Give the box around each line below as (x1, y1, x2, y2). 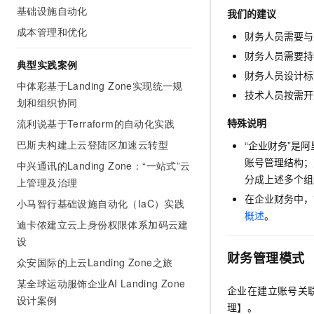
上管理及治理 (17, 175, 78, 189)
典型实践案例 (17, 57, 78, 71)
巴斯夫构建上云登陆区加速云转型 (17, 137, 168, 151)
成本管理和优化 (17, 25, 88, 39)
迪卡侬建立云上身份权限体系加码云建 (17, 217, 189, 231)
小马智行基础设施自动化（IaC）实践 (17, 196, 185, 210)
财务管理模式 (227, 248, 305, 267)
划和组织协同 (17, 95, 78, 109)
